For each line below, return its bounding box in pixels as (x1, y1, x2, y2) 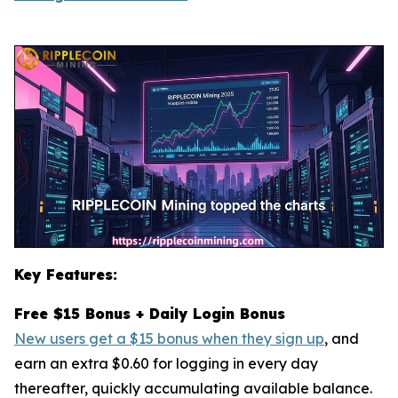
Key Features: (14, 266, 117, 284)
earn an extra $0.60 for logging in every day (14, 354, 318, 373)
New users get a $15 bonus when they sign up (14, 330, 324, 348)
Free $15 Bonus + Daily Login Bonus (14, 305, 285, 323)
